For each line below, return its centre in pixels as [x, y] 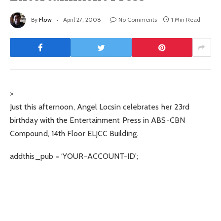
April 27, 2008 [82, 20]
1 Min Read [186, 20]
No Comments [138, 20]
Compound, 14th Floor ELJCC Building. [74, 134]
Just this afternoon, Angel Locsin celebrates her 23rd [100, 107]
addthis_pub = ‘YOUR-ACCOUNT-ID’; [74, 156]
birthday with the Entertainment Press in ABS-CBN [97, 120]
